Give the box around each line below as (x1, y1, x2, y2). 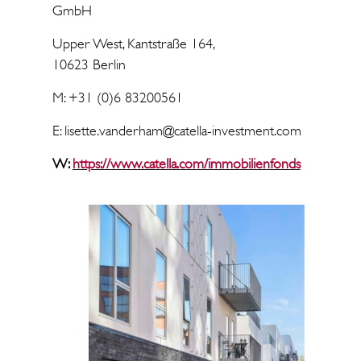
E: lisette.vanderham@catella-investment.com (52, 122, 301, 139)
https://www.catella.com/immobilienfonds (72, 155, 301, 172)
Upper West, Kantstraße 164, (52, 35, 215, 52)
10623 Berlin (52, 56, 126, 73)
